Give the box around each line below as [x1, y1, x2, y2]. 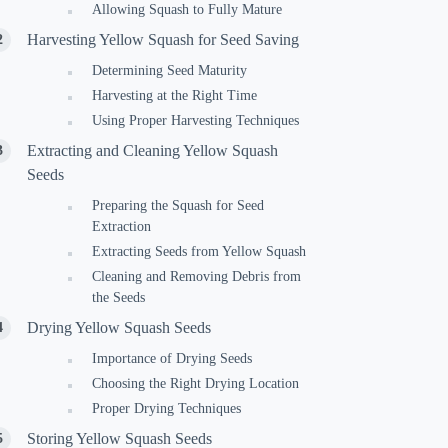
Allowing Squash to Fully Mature [92, 2, 283, 17]
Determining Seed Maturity [92, 63, 248, 78]
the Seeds [92, 290, 146, 305]
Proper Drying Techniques [92, 401, 242, 416]
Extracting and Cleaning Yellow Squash [27, 142, 279, 159]
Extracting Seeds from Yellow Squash [92, 244, 307, 259]
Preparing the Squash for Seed [92, 198, 265, 213]
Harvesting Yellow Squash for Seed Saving [27, 31, 300, 48]
